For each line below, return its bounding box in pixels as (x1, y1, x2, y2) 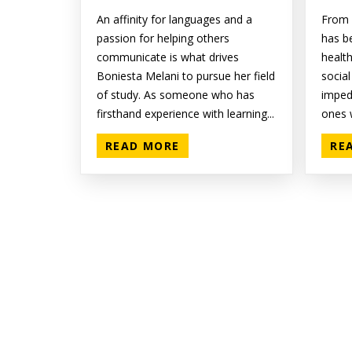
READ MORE (105, 138, 180, 154)
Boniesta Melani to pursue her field (97, 68, 275, 84)
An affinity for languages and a (97, 12, 252, 27)
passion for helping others (97, 31, 229, 46)
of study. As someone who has (97, 87, 255, 103)
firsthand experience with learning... (97, 106, 274, 122)
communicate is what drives (97, 49, 239, 65)
